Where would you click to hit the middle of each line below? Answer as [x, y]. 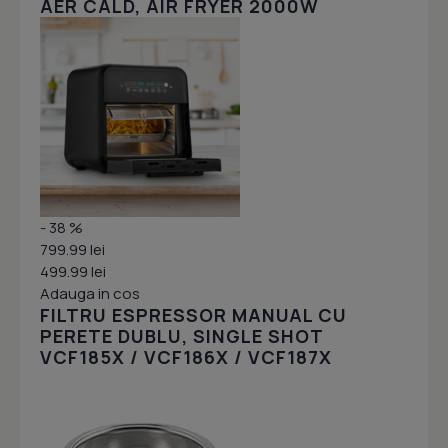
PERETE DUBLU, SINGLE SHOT [181, 336]
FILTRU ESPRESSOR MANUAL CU [193, 315]
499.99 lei [73, 272]
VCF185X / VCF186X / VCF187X [186, 357]
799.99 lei [72, 250]
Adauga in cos [90, 294]
